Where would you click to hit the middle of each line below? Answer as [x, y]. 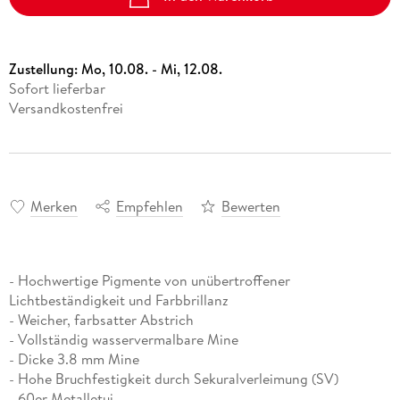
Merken [54, 206]
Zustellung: [45, 69]
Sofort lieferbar [57, 89]
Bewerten [250, 206]
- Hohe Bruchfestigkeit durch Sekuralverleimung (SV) [173, 378]
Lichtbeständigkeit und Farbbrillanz [118, 300]
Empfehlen [149, 206]
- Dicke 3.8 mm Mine [74, 358]
